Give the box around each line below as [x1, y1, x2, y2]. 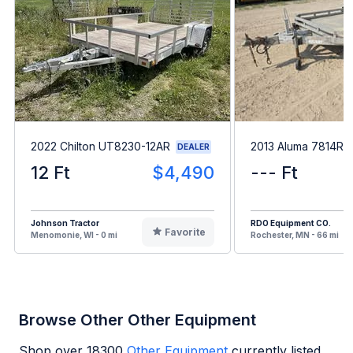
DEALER [177, 141, 210, 151]
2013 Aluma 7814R [251, 139, 344, 154]
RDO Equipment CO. [251, 217, 331, 228]
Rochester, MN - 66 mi [251, 229, 339, 240]
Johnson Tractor [31, 217, 99, 228]
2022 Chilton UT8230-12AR [31, 139, 170, 154]
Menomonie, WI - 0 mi [31, 229, 117, 240]
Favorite [164, 225, 206, 238]
